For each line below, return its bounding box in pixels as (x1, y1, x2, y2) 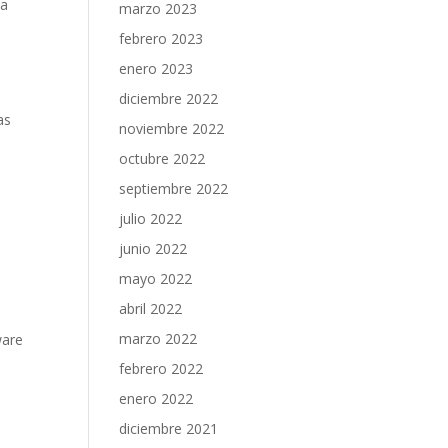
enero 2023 (119, 59, 194, 78)
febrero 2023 (119, 29, 204, 48)
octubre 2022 (119, 149, 206, 168)
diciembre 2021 (119, 419, 219, 438)
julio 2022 (119, 209, 183, 228)
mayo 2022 (119, 269, 193, 288)
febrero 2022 (119, 359, 204, 378)
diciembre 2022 (119, 89, 219, 108)
